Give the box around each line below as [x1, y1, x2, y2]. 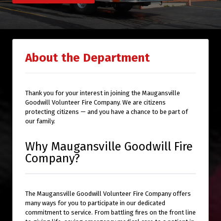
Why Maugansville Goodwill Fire [25, 139, 193, 153]
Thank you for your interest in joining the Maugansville [25, 89, 180, 97]
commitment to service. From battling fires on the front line [25, 208, 196, 216]
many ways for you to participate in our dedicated [25, 199, 165, 207]
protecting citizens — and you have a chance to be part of [25, 108, 188, 115]
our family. [25, 117, 55, 125]
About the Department [25, 50, 150, 65]
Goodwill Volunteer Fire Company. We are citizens [25, 98, 166, 106]
